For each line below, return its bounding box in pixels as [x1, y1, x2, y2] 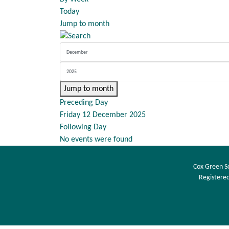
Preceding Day [60, 99, 108, 107]
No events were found [60, 135, 132, 144]
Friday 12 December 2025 [60, 111, 146, 119]
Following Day [60, 123, 106, 131]
